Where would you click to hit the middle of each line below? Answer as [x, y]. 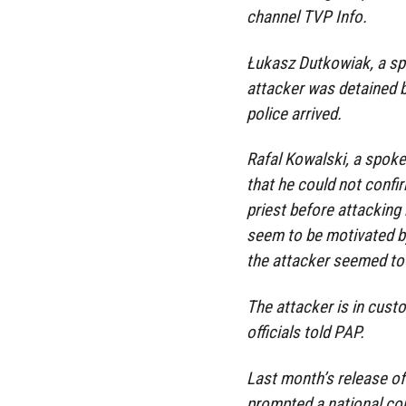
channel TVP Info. [307, 16]
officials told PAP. [305, 333]
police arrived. [294, 113]
